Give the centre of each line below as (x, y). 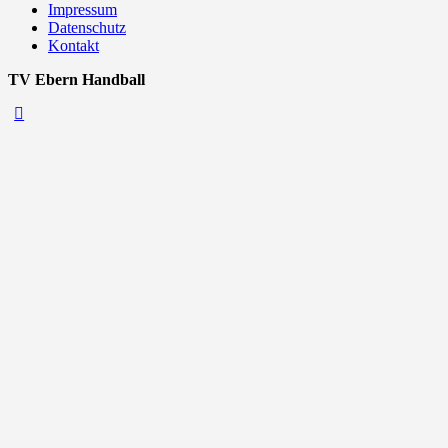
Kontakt (73, 45)
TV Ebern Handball (78, 79)
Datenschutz (87, 27)
